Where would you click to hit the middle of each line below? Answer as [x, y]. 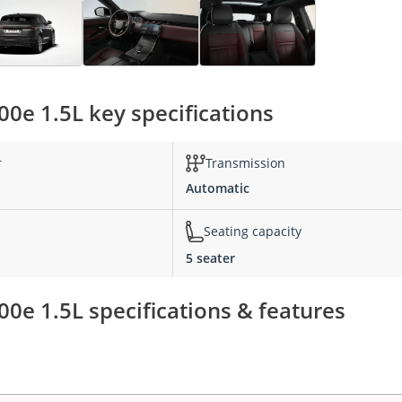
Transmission [245, 163]
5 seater [210, 258]
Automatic [218, 188]
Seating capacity [253, 232]
